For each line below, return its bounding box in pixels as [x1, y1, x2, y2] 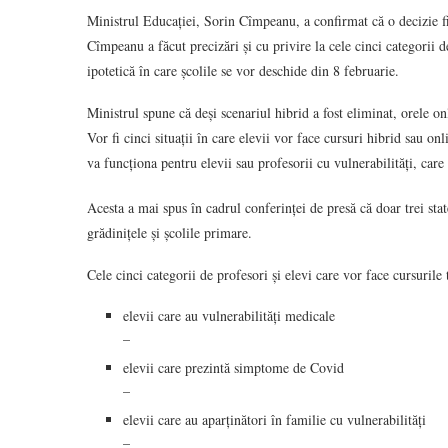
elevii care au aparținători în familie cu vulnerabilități [123, 410, 426, 429]
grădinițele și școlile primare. [87, 223, 252, 242]
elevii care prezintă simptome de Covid [123, 358, 344, 377]
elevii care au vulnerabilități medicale [123, 306, 335, 325]
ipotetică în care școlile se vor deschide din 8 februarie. [87, 61, 399, 80]
